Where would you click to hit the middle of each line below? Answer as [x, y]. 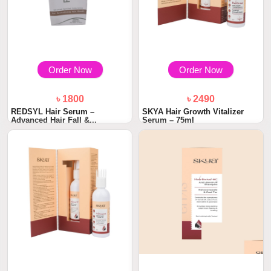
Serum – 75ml [168, 120]
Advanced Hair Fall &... [54, 120]
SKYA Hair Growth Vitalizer [193, 111]
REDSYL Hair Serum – [53, 111]
